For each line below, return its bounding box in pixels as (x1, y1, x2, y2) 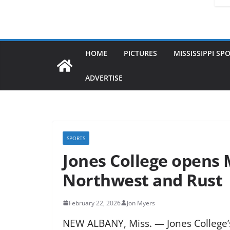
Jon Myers (127, 198, 155, 207)
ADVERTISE (85, 72, 123, 83)
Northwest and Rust (63, 168, 222, 191)
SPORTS (67, 134, 85, 142)
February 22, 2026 (69, 198, 121, 207)
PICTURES (124, 48, 157, 58)
